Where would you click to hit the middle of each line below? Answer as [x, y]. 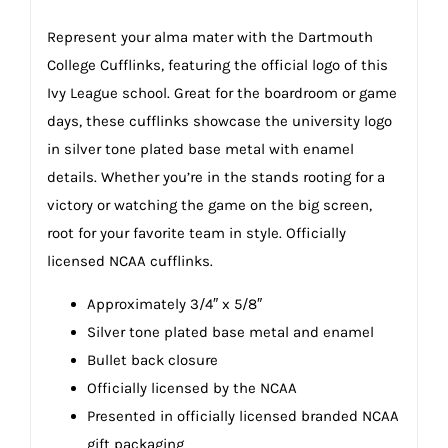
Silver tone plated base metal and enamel [230, 331]
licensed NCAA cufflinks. [129, 260]
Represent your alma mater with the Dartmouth [209, 36]
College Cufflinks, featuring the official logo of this [217, 64]
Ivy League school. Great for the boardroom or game [221, 92]
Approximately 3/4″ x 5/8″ [174, 303]
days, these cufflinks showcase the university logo [219, 120]
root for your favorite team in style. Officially [196, 232]
